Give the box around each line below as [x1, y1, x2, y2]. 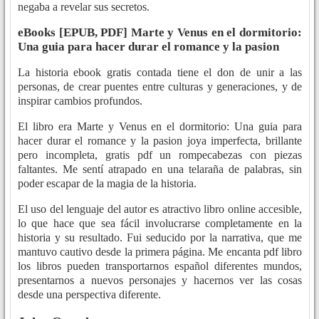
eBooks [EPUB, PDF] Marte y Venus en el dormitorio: [18, 26, 302, 40]
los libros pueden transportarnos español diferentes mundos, [18, 260, 302, 273]
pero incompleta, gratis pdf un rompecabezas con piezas [18, 149, 302, 162]
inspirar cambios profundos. [18, 95, 142, 108]
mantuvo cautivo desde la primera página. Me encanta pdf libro [18, 246, 302, 258]
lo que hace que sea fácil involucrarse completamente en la [18, 217, 302, 230]
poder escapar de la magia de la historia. [18, 177, 197, 190]
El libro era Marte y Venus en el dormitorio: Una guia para [18, 120, 302, 133]
